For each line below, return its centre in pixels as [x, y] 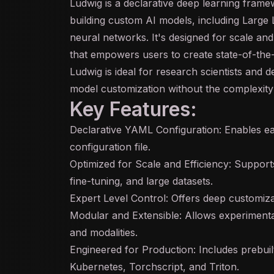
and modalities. [104, 232]
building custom [108, 20]
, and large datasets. [166, 181]
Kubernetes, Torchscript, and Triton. [154, 267]
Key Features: [133, 109]
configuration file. [110, 147]
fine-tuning [95, 181]
